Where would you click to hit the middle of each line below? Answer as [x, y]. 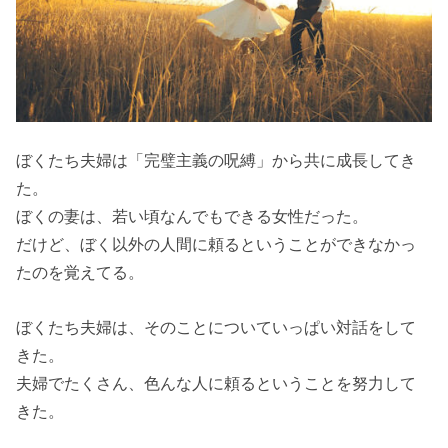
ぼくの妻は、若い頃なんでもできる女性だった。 [192, 216]
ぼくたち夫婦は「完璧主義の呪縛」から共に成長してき [216, 160]
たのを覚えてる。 [80, 272]
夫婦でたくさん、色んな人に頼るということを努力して [216, 382]
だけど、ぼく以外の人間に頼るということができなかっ [216, 244]
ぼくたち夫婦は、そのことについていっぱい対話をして [216, 326]
